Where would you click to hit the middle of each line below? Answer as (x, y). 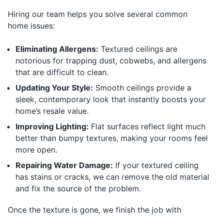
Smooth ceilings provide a (142, 88)
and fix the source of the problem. (78, 189)
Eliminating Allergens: (57, 49)
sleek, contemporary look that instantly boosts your (111, 100)
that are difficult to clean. (62, 72)
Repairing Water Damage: (64, 165)
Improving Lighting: (52, 127)
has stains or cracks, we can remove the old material (112, 177)
